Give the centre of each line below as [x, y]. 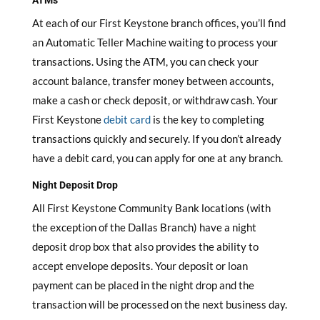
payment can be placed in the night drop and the [143, 285]
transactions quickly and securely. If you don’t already [156, 139]
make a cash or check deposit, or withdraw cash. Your [155, 100]
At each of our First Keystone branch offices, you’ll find [159, 23]
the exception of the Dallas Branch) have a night [144, 227]
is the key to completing [207, 119]
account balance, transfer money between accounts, [152, 81]
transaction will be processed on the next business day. [159, 304]
